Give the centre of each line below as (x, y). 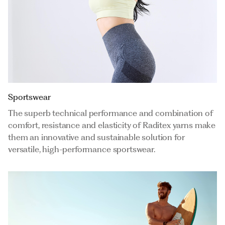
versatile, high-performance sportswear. (82, 149)
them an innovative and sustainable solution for (96, 137)
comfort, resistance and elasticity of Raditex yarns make (112, 125)
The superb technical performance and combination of (110, 113)
